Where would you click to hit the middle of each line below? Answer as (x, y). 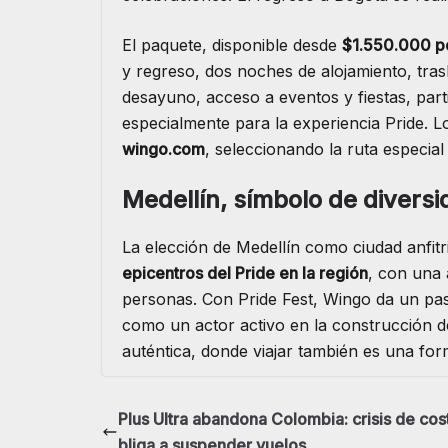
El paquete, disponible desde (232, 45)
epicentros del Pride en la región (245, 273)
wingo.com (163, 149)
